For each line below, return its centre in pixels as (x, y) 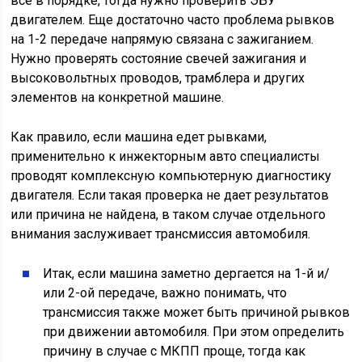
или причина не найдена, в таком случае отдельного (168, 215)
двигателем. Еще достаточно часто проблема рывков (173, 20)
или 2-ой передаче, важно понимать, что (165, 293)
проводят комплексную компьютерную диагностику (171, 176)
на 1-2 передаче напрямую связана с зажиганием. (162, 40)
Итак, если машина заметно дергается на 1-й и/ (187, 274)
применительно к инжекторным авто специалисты (166, 157)
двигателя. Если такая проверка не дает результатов (170, 196)
